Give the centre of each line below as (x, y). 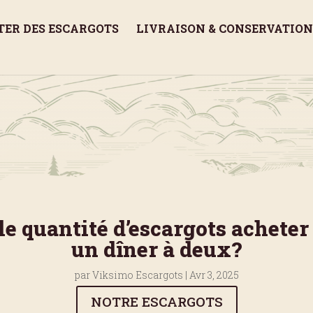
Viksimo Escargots (137, 275)
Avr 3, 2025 (214, 275)
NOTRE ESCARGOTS (156, 302)
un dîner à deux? (156, 249)
